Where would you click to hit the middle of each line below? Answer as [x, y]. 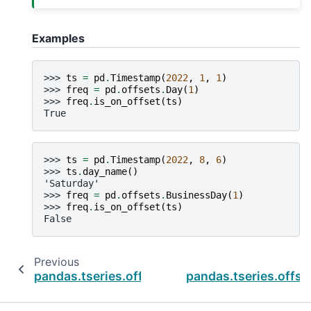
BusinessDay [196, 195]
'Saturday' [72, 183]
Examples [58, 38]
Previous [56, 261]
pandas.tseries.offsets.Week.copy [136, 276]
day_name [105, 171]
